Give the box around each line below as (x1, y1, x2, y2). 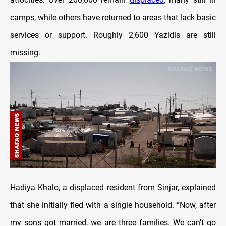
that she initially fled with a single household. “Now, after (10, 200, 216, 210)
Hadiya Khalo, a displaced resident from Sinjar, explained (10, 182, 216, 192)
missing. (10, 47, 40, 58)
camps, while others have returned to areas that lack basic (10, 12, 216, 22)
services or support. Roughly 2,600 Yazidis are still (10, 30, 216, 40)
